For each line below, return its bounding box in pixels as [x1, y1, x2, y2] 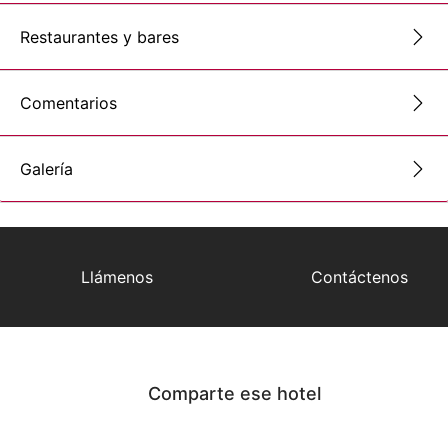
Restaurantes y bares [20, 27, 179, 48]
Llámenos [81, 267, 154, 288]
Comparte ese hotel [147, 383, 321, 405]
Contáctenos [311, 267, 408, 288]
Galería [20, 159, 73, 180]
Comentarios [20, 93, 117, 114]
